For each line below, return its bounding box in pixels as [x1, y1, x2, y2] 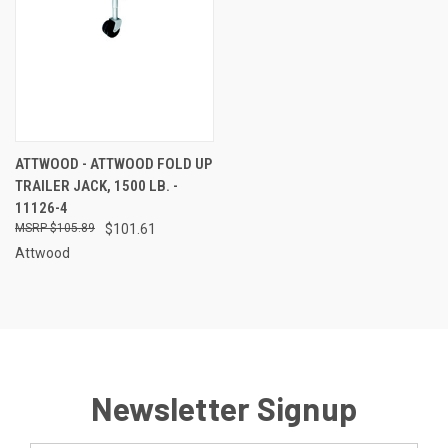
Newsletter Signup [90, 388, 358, 427]
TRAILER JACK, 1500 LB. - [15, 176, 178, 195]
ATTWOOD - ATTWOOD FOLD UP [15, 154, 212, 173]
